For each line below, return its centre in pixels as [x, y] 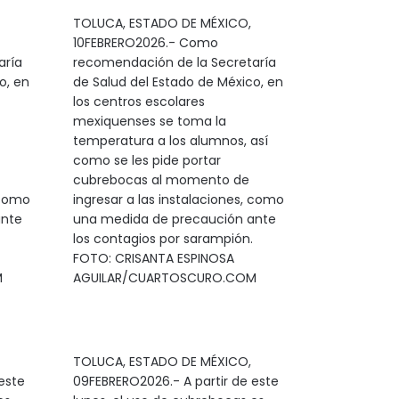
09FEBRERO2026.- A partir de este [175, 381]
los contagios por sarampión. [163, 239]
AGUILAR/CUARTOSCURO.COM [164, 278]
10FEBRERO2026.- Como [145, 43]
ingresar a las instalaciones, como [178, 199]
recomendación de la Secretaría [174, 62]
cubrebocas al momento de [161, 180]
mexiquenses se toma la [149, 121]
